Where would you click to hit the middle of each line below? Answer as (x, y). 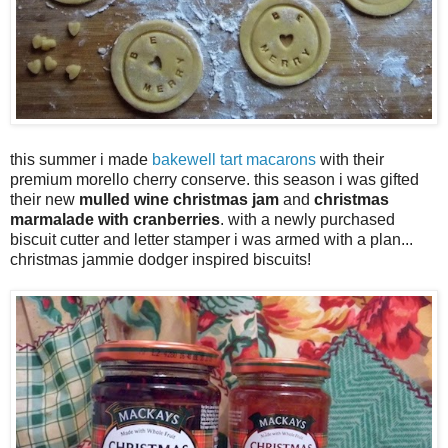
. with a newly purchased (307, 220)
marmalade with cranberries (115, 220)
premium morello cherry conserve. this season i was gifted (214, 180)
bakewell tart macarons (234, 160)
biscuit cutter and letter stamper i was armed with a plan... (211, 240)
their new (44, 200)
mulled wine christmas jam (179, 200)
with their (350, 160)
